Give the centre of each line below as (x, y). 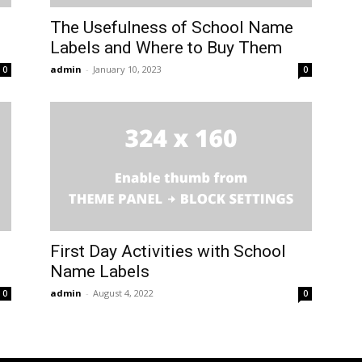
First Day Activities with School (168, 252)
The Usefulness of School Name (172, 28)
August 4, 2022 (123, 293)
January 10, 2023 (127, 69)
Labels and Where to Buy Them (166, 48)
